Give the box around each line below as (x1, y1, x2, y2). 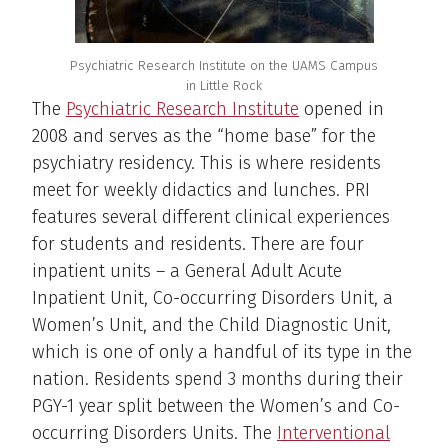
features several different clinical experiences (32, 206, 390, 229)
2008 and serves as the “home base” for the (32, 125, 376, 148)
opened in (299, 98, 384, 121)
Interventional (277, 422, 390, 445)
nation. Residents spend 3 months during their (32, 368, 403, 391)
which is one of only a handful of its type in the (32, 341, 412, 364)
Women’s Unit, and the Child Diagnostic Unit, (32, 314, 391, 337)
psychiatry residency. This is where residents (32, 152, 381, 175)
